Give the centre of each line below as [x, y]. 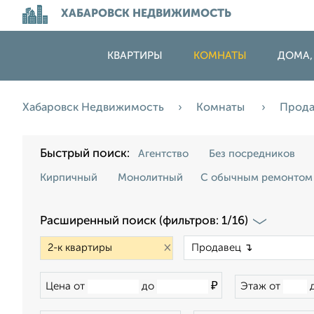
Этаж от [262, 286]
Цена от [67, 286]
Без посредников [252, 154]
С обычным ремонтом [257, 178]
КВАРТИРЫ [135, 56]
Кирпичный [69, 178]
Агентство [163, 154]
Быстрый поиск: [88, 154]
